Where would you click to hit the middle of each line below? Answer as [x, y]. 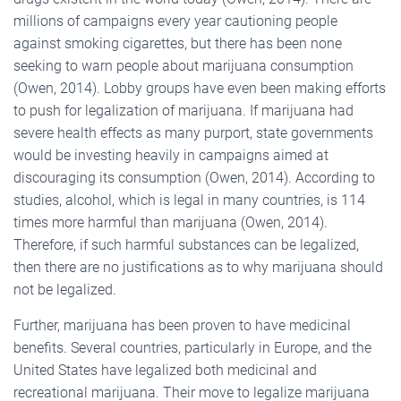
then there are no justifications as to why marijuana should [198, 267]
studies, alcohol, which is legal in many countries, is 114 [189, 200]
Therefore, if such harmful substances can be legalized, [186, 244]
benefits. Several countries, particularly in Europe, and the [192, 347]
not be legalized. [65, 289]
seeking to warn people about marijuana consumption [183, 65]
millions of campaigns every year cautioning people [175, 21]
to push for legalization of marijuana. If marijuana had [183, 110]
